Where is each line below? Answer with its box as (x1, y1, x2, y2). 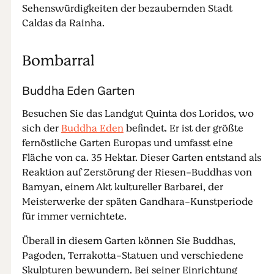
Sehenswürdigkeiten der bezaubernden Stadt (21, 1, 232, 17)
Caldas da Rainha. (21, 16, 105, 31)
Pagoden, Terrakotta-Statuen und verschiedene (21, 248, 243, 264)
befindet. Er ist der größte (123, 121, 243, 136)
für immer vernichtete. (21, 209, 127, 224)
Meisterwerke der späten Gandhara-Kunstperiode (21, 194, 253, 210)
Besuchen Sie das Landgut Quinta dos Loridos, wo (21, 106, 254, 122)
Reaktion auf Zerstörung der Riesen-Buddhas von (21, 165, 252, 180)
